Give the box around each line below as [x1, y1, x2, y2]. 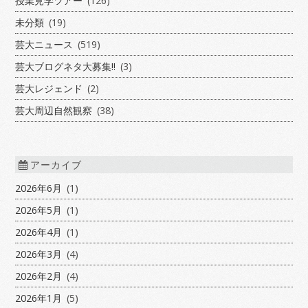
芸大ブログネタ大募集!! [15, 60, 116, 74]
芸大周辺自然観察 [15, 104, 93, 118]
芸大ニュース [15, 38, 74, 52]
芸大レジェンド [15, 82, 83, 96]
